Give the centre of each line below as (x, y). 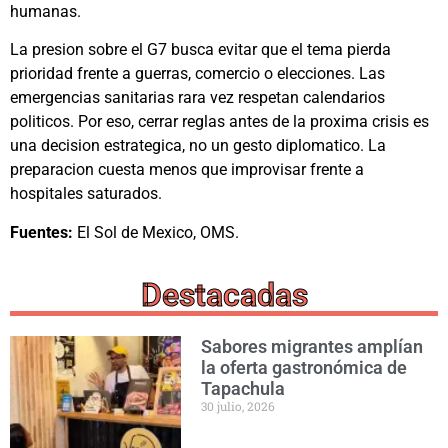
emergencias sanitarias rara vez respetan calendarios (197, 98)
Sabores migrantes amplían (312, 347)
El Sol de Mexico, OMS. (156, 232)
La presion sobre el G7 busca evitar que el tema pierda (200, 50)
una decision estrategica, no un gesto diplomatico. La (198, 146)
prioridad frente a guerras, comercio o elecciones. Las (197, 74)
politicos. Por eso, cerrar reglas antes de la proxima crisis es (219, 122)
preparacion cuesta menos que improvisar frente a (187, 170)
